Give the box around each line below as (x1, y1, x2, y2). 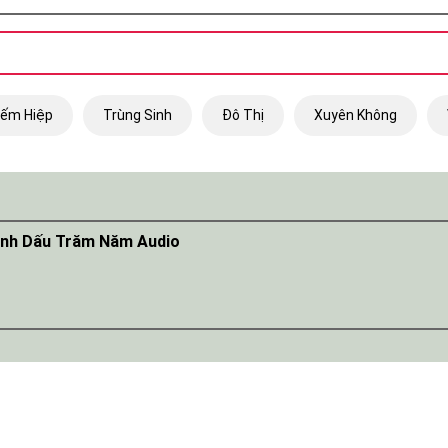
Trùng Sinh (103, 107, 172, 123)
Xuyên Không (314, 107, 397, 123)
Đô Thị (222, 107, 264, 123)
